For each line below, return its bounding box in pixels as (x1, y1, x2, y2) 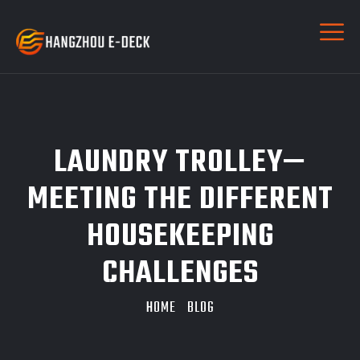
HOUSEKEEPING (86, 213, 274, 261)
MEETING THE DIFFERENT (27, 176, 333, 224)
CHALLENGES (101, 250, 259, 298)
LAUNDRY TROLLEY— (54, 139, 306, 187)
